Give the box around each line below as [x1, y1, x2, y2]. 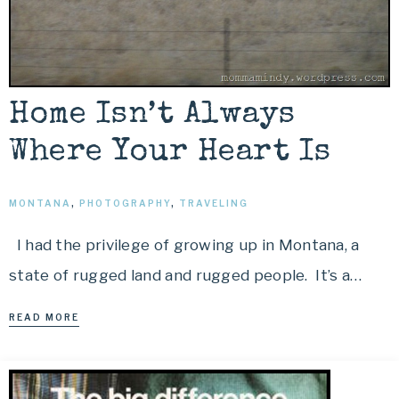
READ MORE [9, 311, 79, 322]
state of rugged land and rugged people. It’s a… [9, 265, 362, 284]
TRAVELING [179, 197, 248, 208]
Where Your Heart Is [9, 136, 331, 168]
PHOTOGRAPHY [79, 197, 171, 208]
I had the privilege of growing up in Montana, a [9, 235, 360, 254]
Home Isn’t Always [9, 99, 296, 131]
